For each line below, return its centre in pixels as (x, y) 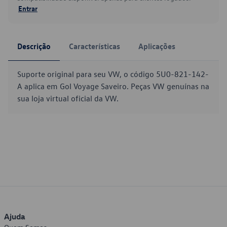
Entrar (28, 8)
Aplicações (157, 46)
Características (94, 46)
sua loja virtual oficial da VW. (68, 98)
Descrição (34, 46)
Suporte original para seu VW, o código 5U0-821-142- (113, 74)
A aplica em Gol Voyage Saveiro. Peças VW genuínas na (113, 86)
